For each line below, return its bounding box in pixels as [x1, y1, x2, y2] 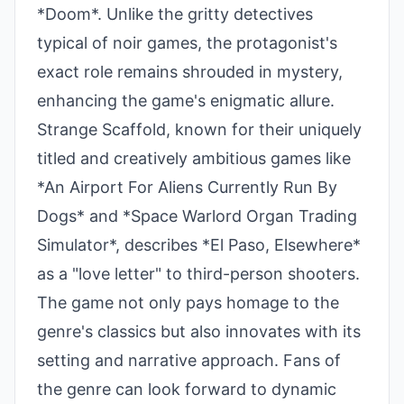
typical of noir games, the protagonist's [37, 33, 337, 53]
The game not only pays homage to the [37, 293, 339, 313]
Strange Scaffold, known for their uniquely [37, 120, 362, 140]
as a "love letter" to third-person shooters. [37, 264, 360, 284]
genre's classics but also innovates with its [37, 322, 361, 342]
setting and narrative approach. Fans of [37, 351, 341, 371]
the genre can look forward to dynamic [37, 380, 336, 399]
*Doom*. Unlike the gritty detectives [37, 5, 313, 24]
